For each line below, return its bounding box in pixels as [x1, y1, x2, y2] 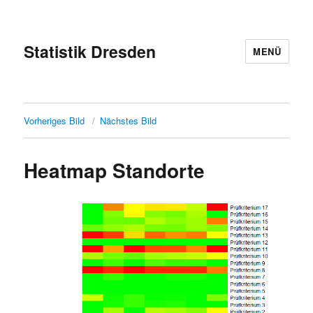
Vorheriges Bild [24, 114, 85, 127]
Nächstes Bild [100, 114, 157, 127]
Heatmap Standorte [24, 156, 205, 184]
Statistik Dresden [24, 39, 156, 63]
